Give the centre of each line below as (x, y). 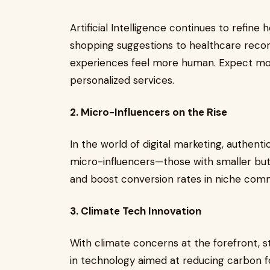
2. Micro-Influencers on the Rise (149, 112)
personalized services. (122, 80)
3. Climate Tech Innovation (136, 211)
